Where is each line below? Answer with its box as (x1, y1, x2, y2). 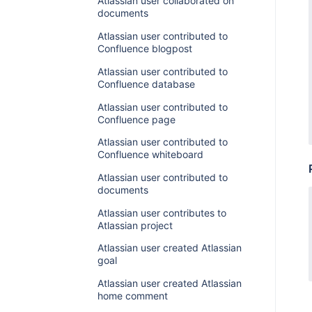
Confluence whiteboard (97, 148, 203, 161)
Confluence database (97, 77, 195, 90)
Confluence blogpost (97, 42, 192, 55)
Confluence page (97, 113, 175, 125)
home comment (97, 290, 168, 302)
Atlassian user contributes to (97, 206, 226, 219)
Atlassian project (97, 219, 173, 231)
